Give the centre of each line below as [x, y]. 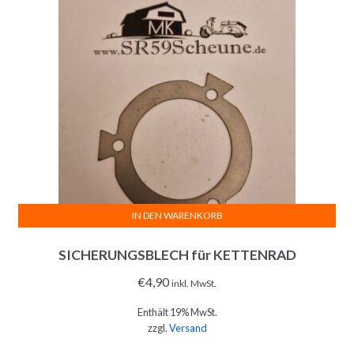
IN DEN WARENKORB [177, 216]
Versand [188, 328]
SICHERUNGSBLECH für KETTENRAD [177, 254]
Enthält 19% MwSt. [177, 312]
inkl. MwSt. [194, 283]
